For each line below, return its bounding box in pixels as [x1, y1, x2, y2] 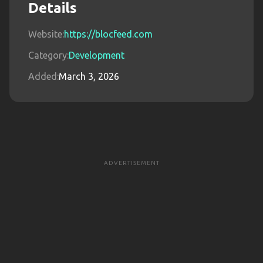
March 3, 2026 [59, 71, 119, 82]
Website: [28, 29, 64, 39]
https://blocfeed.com [64, 29, 153, 39]
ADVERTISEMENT [103, 160, 160, 166]
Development [69, 50, 124, 60]
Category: [28, 50, 69, 60]
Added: [28, 71, 59, 82]
